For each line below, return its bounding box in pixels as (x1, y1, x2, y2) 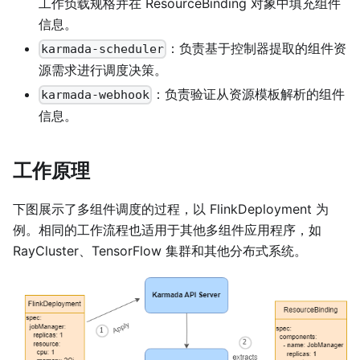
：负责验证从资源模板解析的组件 (152, 85, 346, 102)
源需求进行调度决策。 (39, 61, 167, 78)
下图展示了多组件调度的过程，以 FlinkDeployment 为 (13, 200, 329, 217)
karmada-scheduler (41, 41, 165, 56)
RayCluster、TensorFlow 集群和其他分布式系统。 (13, 242, 307, 259)
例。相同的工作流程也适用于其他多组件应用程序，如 (13, 221, 321, 238)
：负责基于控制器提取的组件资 (166, 39, 347, 56)
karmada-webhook (41, 87, 150, 102)
